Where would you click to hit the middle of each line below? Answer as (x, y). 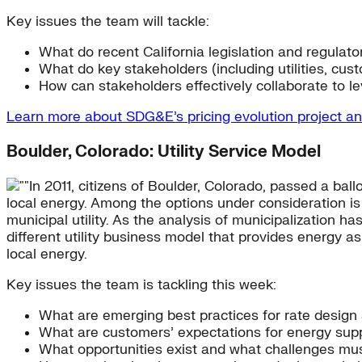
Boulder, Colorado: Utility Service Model (164, 152)
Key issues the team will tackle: (108, 22)
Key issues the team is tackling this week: (141, 285)
